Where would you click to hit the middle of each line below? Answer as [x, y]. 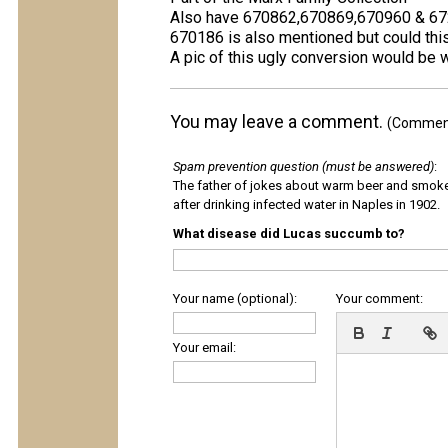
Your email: [204, 347]
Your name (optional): [235, 298]
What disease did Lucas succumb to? [289, 233]
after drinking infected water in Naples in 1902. [306, 204]
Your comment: [379, 298]
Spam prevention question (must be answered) [303, 166]
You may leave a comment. [278, 121]
